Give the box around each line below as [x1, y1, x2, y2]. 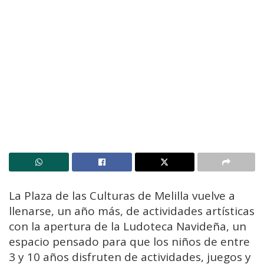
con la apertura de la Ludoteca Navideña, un [9, 218, 246, 234]
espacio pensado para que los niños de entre [9, 233, 250, 249]
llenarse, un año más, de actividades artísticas [9, 203, 255, 219]
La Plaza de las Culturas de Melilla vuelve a [9, 187, 235, 203]
